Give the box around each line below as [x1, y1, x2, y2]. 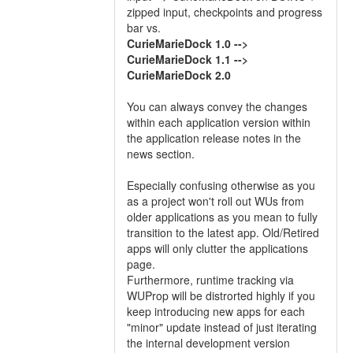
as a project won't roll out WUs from [127, 193, 304, 209]
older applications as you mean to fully [127, 209, 318, 225]
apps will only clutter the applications [127, 240, 308, 256]
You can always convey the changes [127, 98, 307, 114]
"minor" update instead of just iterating [127, 319, 317, 335]
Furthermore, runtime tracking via [127, 272, 294, 288]
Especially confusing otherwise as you [127, 177, 315, 193]
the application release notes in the [127, 130, 301, 146]
